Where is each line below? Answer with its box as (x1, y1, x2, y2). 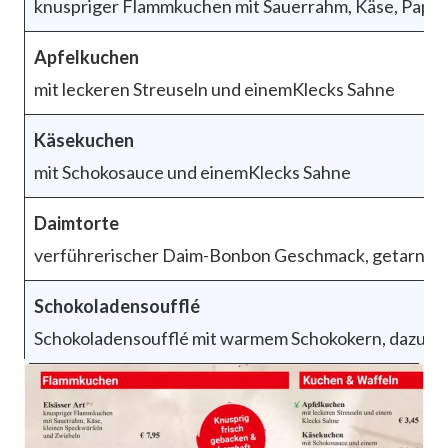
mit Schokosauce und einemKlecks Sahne (34, 160, 351, 183)
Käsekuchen (34, 128, 134, 151)
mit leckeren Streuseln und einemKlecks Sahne (34, 77, 395, 100)
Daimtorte (34, 211, 119, 234)
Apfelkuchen (34, 45, 139, 68)
